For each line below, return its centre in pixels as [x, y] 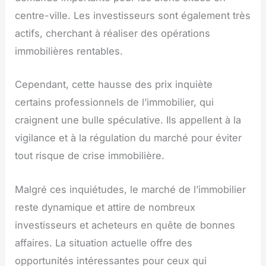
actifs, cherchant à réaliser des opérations [113, 34]
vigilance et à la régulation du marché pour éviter [129, 138]
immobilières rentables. [69, 51]
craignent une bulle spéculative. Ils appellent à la [128, 120]
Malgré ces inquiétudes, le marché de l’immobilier [131, 189]
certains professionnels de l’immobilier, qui [115, 102]
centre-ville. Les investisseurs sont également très [133, 16]
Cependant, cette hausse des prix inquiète [114, 85]
